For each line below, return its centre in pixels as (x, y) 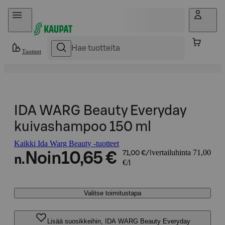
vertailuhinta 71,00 (181, 152)
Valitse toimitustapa (113, 193)
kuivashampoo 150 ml (83, 127)
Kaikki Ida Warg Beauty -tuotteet (67, 143)
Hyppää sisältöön (35, 12)
